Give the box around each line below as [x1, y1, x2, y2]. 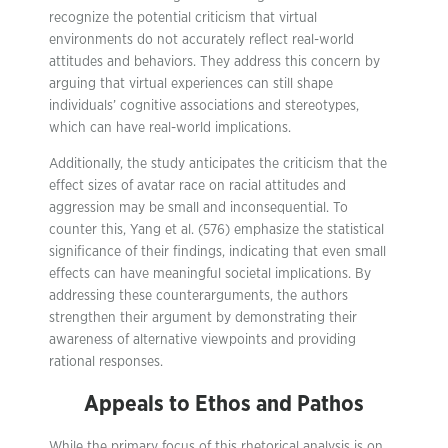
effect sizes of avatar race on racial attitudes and [49, 179, 346, 193]
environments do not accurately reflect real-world [49, 33, 354, 47]
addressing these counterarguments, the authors [49, 289, 348, 303]
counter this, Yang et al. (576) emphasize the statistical [49, 223, 384, 237]
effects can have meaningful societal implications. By [49, 267, 371, 281]
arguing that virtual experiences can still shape [49, 77, 333, 91]
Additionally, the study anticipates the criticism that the [49, 157, 387, 171]
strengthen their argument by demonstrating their [49, 311, 357, 325]
